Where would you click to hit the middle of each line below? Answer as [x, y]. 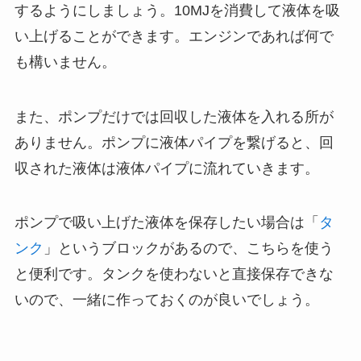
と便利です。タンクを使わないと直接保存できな [174, 274]
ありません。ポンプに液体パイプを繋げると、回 [174, 142]
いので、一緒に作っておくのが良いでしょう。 [166, 300]
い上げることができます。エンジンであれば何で [174, 36]
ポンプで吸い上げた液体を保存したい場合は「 [166, 223]
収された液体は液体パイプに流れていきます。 [166, 168]
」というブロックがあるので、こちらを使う [188, 249]
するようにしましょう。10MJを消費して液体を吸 [177, 10]
